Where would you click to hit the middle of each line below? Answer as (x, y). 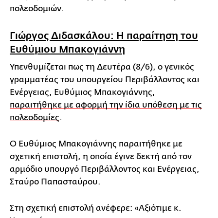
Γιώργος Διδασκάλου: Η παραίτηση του (104, 35)
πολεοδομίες (35, 117)
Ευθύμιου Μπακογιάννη (67, 49)
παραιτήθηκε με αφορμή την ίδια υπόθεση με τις (106, 105)
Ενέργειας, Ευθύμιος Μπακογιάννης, (82, 92)
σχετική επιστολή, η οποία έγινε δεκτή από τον (101, 156)
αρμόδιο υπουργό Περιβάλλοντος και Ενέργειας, (105, 169)
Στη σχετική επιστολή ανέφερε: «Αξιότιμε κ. (96, 208)
